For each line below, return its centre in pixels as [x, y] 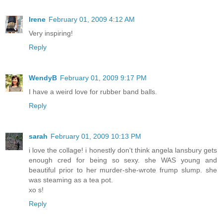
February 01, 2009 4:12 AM [92, 19]
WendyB [43, 78]
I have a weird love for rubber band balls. [93, 91]
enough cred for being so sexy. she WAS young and [123, 160]
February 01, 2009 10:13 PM [96, 136]
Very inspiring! [51, 33]
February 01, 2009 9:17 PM [103, 78]
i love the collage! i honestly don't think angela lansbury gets [123, 150]
